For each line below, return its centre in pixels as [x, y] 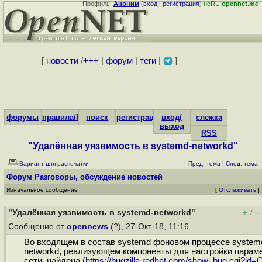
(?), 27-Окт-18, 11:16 [150, 227]
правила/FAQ [66, 117]
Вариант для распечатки [54, 163]
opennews [87, 227]
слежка [209, 117]
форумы [23, 117]
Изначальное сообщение [42, 190]
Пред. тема [204, 163]
